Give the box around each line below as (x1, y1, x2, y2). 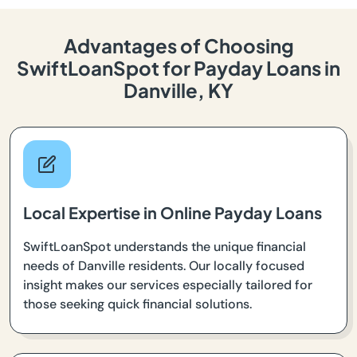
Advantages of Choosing (63, 33, 294, 58)
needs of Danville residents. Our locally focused (23, 257, 304, 275)
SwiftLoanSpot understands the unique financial (23, 238, 306, 256)
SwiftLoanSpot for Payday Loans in (17, 56, 340, 80)
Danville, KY (124, 78, 233, 103)
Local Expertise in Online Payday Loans (23, 202, 322, 223)
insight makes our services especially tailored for (23, 277, 312, 294)
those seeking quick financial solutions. (23, 296, 252, 313)
